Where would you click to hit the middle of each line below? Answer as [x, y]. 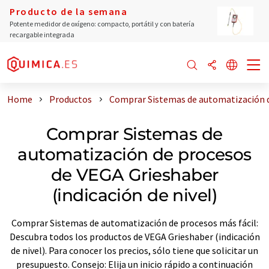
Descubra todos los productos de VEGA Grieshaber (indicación [134, 236]
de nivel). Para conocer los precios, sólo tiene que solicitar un [134, 250]
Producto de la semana [69, 11]
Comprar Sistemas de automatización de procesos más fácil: [134, 222]
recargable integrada [42, 35]
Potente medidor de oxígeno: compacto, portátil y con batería [102, 24]
